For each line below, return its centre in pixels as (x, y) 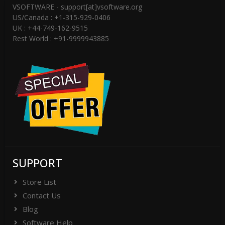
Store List (39, 182)
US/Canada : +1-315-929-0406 (62, 18)
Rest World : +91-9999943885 (61, 39)
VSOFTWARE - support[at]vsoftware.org (77, 7)
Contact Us (42, 195)
